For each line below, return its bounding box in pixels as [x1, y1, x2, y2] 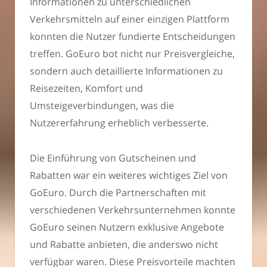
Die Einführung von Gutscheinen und [30, 151, 196, 164]
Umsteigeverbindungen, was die [30, 99, 174, 113]
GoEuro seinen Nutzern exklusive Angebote [30, 220, 224, 234]
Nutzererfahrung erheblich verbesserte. [30, 116, 209, 130]
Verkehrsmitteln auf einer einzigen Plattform [30, 13, 229, 26]
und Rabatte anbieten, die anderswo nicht [30, 237, 218, 251]
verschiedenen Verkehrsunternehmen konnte [30, 203, 235, 216]
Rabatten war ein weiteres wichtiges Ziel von [30, 168, 228, 182]
